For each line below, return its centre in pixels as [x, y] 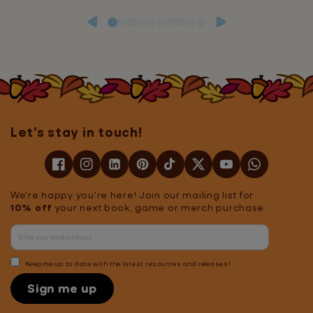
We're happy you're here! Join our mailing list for [132, 195]
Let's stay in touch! [77, 132]
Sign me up [63, 289]
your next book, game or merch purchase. [160, 208]
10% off [32, 208]
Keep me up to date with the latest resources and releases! [127, 264]
